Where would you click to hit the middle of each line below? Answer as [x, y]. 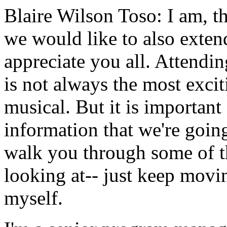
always [81, 84]
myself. [33, 198]
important [183, 107]
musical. [37, 107]
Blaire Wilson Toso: [83, 15]
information [51, 129]
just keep [139, 175]
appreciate [45, 61]
